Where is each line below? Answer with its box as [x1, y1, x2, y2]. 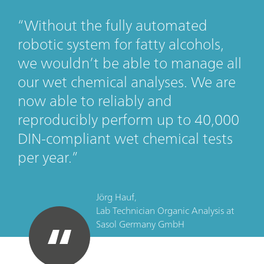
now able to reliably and [18, 87, 172, 114]
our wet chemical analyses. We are [18, 68, 236, 95]
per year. [18, 144, 72, 171]
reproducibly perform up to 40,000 [18, 106, 239, 133]
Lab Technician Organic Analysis [96, 202, 227, 219]
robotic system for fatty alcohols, [18, 31, 224, 58]
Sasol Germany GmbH [96, 216, 185, 233]
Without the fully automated [24, 12, 207, 39]
